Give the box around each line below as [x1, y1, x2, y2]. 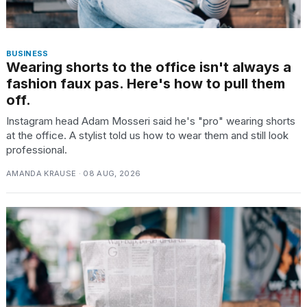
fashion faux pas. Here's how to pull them [6, 75, 285, 92]
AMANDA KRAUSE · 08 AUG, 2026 [6, 168, 141, 178]
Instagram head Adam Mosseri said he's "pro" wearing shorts [6, 114, 295, 127]
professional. [6, 143, 67, 156]
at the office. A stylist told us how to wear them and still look [6, 128, 288, 142]
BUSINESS [6, 48, 49, 58]
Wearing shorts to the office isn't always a [6, 58, 291, 75]
